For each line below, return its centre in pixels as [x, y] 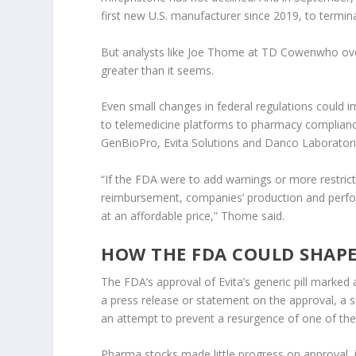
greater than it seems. [158, 70]
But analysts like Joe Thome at [182, 52]
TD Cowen [289, 52]
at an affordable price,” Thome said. [193, 215]
